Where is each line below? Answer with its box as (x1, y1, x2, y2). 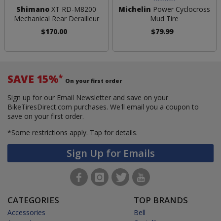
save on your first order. (7, 111, 84, 121)
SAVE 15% (7, 72, 59, 86)
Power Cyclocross (151, 4, 211, 14)
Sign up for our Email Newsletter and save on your (7, 92, 168, 102)
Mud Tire (150, 13, 179, 23)
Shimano (16, 4, 50, 14)
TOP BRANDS (134, 194, 188, 206)
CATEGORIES (7, 194, 59, 206)
